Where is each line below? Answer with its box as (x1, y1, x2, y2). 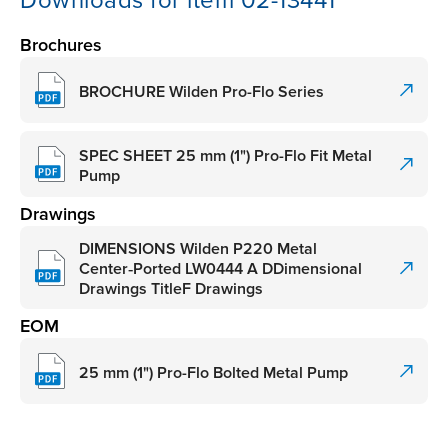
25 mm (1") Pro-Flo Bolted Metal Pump (79, 362, 348, 383)
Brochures (20, 34, 102, 57)
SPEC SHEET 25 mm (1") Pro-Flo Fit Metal (79, 145, 372, 166)
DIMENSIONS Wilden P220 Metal (79, 239, 317, 260)
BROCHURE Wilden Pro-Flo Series (79, 81, 324, 102)
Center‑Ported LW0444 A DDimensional (79, 259, 362, 280)
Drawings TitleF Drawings (79, 279, 263, 300)
